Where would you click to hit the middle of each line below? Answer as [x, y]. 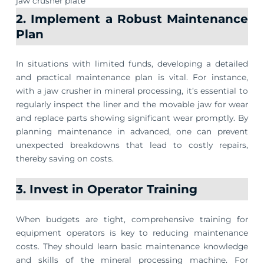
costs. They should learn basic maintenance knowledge [132, 246]
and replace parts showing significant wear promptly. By [132, 118]
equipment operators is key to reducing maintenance [132, 232]
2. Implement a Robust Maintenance [132, 19]
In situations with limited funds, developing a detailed [132, 64]
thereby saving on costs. [65, 159]
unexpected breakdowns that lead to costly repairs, [132, 145]
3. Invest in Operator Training [107, 189]
